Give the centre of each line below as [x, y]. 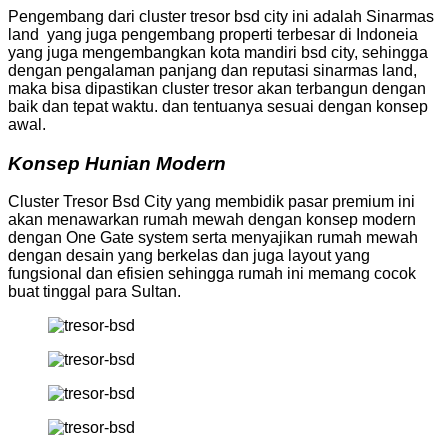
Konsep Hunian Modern [117, 163]
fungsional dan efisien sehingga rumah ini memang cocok [212, 274]
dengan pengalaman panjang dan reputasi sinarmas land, [212, 70]
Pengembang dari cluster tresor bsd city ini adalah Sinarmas [221, 16]
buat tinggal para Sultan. [94, 292]
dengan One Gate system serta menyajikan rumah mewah [213, 238]
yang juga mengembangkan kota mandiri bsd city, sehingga [218, 52]
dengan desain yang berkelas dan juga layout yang [189, 256]
